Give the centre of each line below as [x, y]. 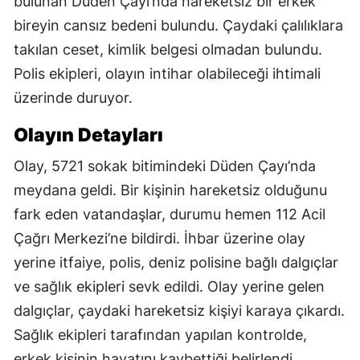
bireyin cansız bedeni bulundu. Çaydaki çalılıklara [178, 25]
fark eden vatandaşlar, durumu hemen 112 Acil [170, 214]
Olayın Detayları [88, 135]
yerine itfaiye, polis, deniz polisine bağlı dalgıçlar [176, 262]
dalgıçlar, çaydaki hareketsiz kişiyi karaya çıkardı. [179, 310]
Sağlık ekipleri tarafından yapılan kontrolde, [160, 334]
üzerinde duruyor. [73, 97]
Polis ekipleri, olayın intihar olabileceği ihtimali [167, 73]
